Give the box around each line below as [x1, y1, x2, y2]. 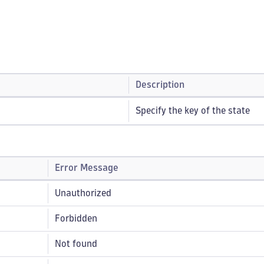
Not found [55, 239, 97, 248]
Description [136, 80, 184, 89]
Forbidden [55, 214, 97, 223]
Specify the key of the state [136, 106, 250, 115]
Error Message [55, 163, 118, 172]
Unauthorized [55, 189, 111, 197]
